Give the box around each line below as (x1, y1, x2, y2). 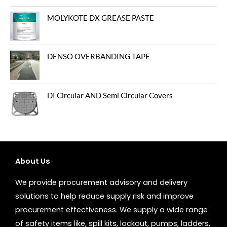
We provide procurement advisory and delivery (15, 177, 187, 187)
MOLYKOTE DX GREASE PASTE (47, 13, 154, 22)
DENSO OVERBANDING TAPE (47, 52, 150, 61)
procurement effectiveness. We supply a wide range (15, 204, 208, 215)
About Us (15, 156, 50, 166)
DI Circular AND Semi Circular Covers (47, 91, 173, 100)
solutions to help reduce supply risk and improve (15, 191, 194, 201)
